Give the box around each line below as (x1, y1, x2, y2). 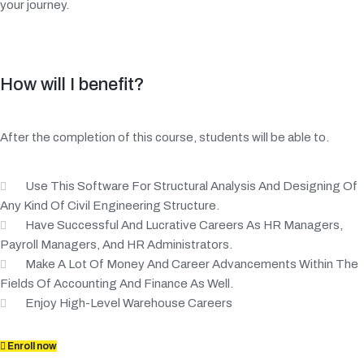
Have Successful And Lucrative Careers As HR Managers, (25, 219, 343, 232)
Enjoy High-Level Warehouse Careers (25, 297, 232, 310)
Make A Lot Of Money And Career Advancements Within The (25, 258, 358, 271)
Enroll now (7, 340, 57, 353)
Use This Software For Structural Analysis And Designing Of (25, 180, 357, 193)
